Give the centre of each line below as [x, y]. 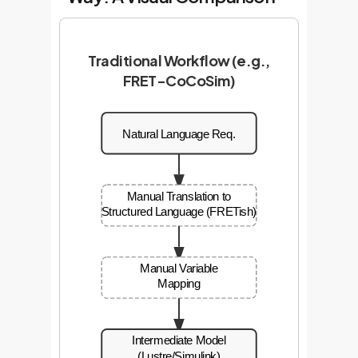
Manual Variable [179, 268]
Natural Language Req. [179, 134]
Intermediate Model [179, 340]
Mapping [179, 284]
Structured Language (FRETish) [179, 211]
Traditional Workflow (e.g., [179, 60]
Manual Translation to [179, 196]
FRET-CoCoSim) [179, 80]
